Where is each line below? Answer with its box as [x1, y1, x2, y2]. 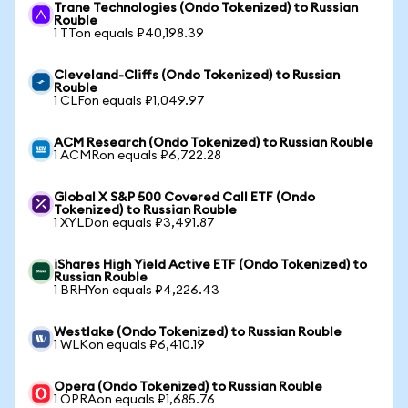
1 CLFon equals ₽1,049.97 [54, 95, 205, 107]
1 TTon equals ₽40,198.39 [54, 27, 204, 40]
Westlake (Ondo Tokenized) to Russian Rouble [54, 326, 342, 339]
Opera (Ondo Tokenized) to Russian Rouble [54, 381, 322, 393]
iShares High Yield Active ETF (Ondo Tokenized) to [54, 259, 367, 271]
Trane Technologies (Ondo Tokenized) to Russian [54, 2, 358, 15]
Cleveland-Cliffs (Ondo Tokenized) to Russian [54, 69, 340, 82]
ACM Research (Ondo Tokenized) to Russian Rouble [54, 137, 373, 149]
